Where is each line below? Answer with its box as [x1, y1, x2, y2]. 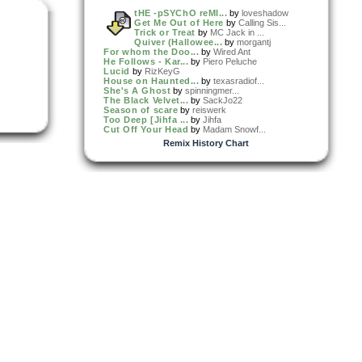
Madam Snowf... [203, 124, 267, 134]
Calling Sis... [238, 17, 286, 27]
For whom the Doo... [103, 46, 200, 57]
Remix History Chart [163, 137, 249, 148]
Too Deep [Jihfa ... [103, 114, 189, 124]
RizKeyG [144, 65, 180, 76]
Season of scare [103, 104, 179, 115]
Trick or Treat [134, 27, 196, 37]
